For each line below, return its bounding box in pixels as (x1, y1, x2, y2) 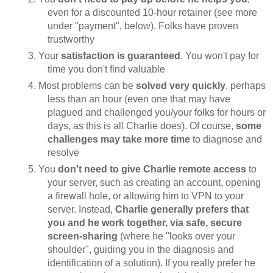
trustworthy (48, 34, 95, 44)
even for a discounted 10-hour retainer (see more (48, 7, 258, 18)
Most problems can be (38, 80, 136, 91)
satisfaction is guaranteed (61, 50, 181, 61)
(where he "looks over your (118, 230, 236, 241)
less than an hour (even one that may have (48, 93, 231, 104)
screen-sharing (48, 230, 118, 241)
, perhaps (225, 80, 266, 91)
